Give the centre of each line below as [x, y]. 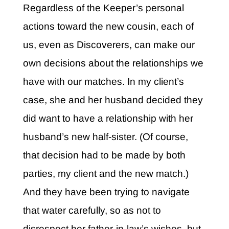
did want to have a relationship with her [108, 119]
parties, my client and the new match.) [106, 174]
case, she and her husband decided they [113, 100]
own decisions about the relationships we [113, 63]
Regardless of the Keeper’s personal [103, 8]
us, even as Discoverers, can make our [109, 45]
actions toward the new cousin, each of [108, 27]
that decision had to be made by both [104, 155]
